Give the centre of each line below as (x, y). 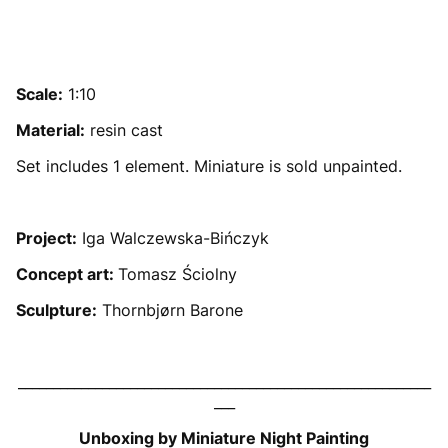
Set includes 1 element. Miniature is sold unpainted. (209, 166)
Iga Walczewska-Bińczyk (173, 238)
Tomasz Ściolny (177, 274)
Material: (50, 130)
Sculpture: (56, 310)
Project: (46, 238)
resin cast (124, 130)
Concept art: (67, 274)
